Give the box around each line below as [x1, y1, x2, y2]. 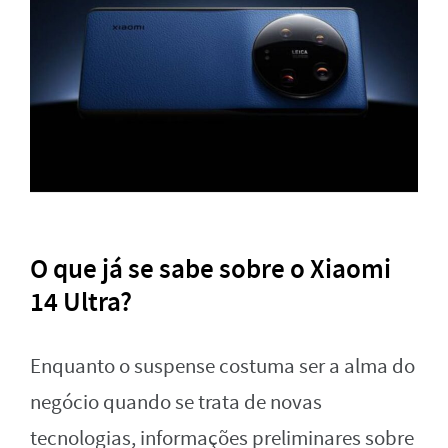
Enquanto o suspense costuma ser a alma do [30, 353, 415, 381]
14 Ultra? [30, 284, 132, 321]
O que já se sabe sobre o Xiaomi [30, 251, 391, 288]
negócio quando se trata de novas [30, 389, 322, 417]
